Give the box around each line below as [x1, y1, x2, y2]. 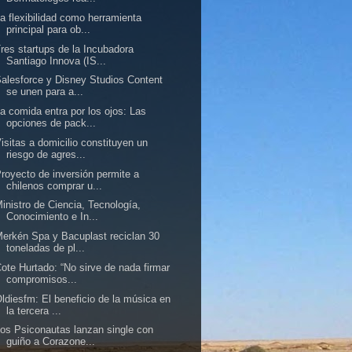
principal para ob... [6, 23, 91, 35]
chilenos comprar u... [6, 179, 103, 192]
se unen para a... [6, 86, 84, 98]
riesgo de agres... [6, 148, 86, 160]
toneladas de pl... [6, 242, 86, 254]
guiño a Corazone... [6, 335, 96, 348]
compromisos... [6, 273, 78, 285]
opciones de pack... [6, 117, 97, 129]
